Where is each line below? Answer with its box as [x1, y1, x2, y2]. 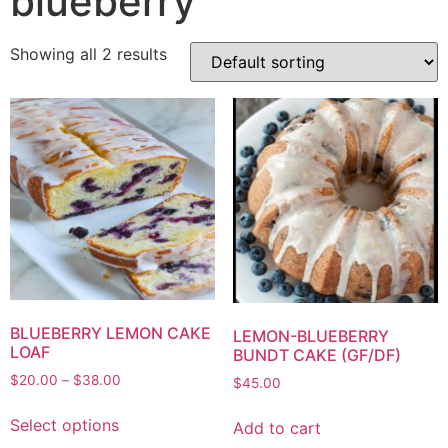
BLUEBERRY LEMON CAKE [10, 323, 211, 343]
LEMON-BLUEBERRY [232, 326, 389, 347]
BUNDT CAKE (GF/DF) [232, 345, 401, 366]
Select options [10, 414, 119, 435]
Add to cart [232, 418, 321, 439]
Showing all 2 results [10, 44, 167, 64]
